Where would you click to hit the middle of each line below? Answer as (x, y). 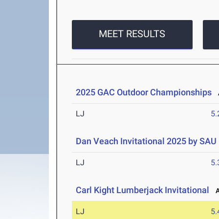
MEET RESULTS (132, 34)
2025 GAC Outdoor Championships (144, 92)
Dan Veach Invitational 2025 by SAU (146, 141)
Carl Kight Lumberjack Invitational (143, 190)
